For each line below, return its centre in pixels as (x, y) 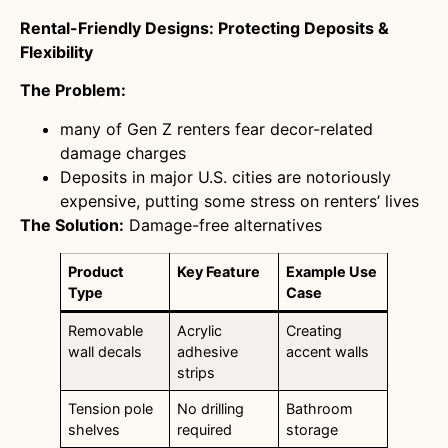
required (205, 429)
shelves (94, 429)
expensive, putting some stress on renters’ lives (239, 200)
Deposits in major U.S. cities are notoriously (225, 176)
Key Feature (219, 271)
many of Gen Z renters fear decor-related (216, 128)
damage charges (123, 152)
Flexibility (56, 51)
